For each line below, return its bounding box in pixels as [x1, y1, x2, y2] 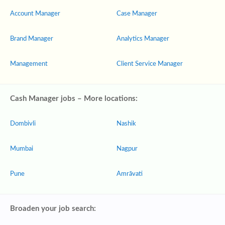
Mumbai [10, 146, 33, 152]
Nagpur [117, 146, 138, 152]
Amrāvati [117, 171, 143, 177]
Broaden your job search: [10, 205, 96, 212]
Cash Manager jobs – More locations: [10, 95, 138, 102]
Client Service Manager [117, 61, 183, 67]
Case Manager [117, 11, 157, 17]
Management [10, 61, 48, 67]
